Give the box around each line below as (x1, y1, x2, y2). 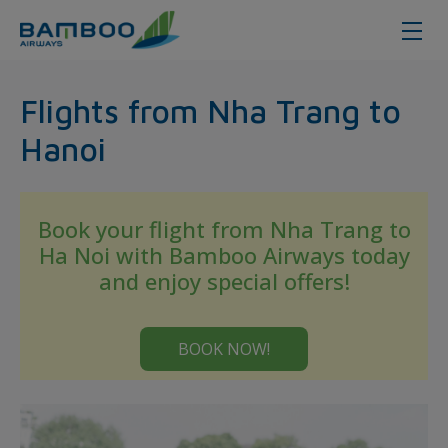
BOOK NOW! (178, 338, 270, 360)
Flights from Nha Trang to (20, 92, 401, 130)
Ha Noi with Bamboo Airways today (38, 240, 410, 270)
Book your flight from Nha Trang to (37, 214, 411, 244)
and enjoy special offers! (98, 266, 350, 296)
